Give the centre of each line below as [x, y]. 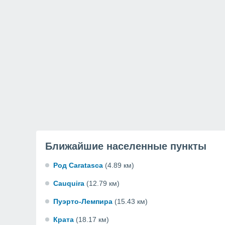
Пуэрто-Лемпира [83, 201]
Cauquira [69, 183]
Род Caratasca [78, 165]
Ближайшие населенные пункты [126, 146]
